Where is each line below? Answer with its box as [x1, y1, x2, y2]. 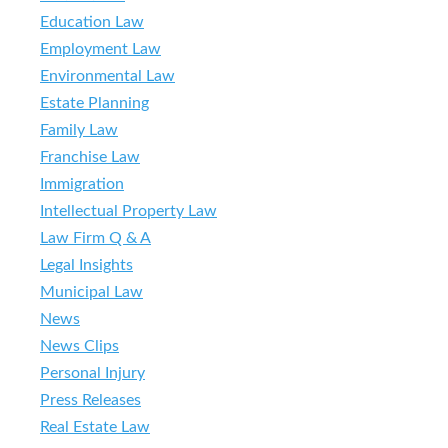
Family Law [40, 121, 118, 138]
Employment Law [40, 40, 161, 57]
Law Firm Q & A [40, 229, 151, 246]
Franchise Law [40, 148, 140, 165]
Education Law [40, 13, 144, 30]
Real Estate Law [40, 418, 150, 435]
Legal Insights [40, 256, 133, 273]
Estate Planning [40, 94, 149, 111]
